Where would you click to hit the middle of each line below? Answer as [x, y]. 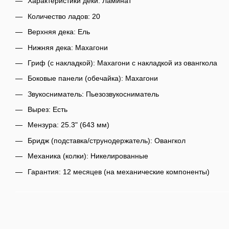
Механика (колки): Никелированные [88, 156]
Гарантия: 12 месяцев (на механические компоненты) [119, 171]
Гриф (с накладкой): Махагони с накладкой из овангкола [122, 63]
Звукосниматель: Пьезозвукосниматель [93, 94]
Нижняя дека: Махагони [68, 47]
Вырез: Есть [48, 110]
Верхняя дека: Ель [59, 32]
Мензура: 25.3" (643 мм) [68, 125]
